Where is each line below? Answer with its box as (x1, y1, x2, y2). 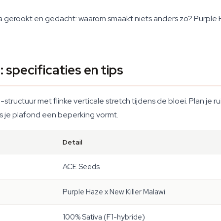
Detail (63, 138, 82, 147)
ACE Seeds (63, 162, 100, 172)
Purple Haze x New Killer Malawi (63, 187, 165, 197)
